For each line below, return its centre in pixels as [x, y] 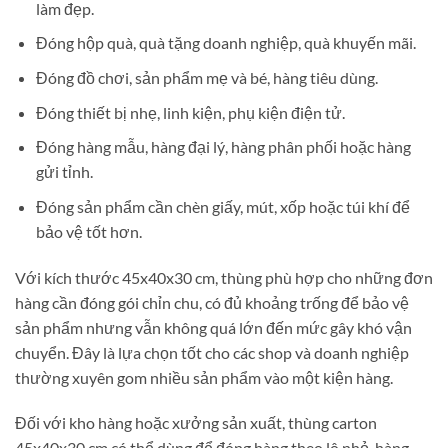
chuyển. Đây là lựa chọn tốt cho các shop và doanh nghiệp [212, 352]
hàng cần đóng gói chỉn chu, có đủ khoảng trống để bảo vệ [212, 302]
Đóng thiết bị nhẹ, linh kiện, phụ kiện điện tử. [190, 112]
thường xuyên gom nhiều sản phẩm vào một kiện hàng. [204, 377]
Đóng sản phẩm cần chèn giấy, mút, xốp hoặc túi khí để [222, 206]
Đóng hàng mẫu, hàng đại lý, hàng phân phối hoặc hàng [223, 147]
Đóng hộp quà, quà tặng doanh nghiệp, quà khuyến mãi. [225, 43]
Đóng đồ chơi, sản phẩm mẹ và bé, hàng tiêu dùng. [206, 78]
